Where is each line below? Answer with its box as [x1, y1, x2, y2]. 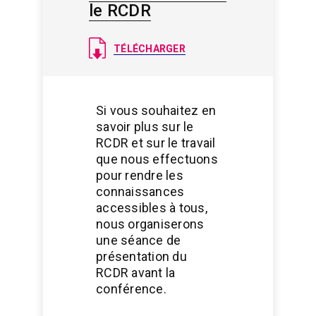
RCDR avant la [96, 265, 176, 280]
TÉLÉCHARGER [114, 42, 186, 54]
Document [89, 35, 149, 50]
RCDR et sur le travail [96, 135, 216, 150]
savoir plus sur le [96, 119, 194, 134]
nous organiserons [96, 216, 205, 231]
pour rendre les [96, 167, 183, 183]
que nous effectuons [96, 151, 218, 166]
